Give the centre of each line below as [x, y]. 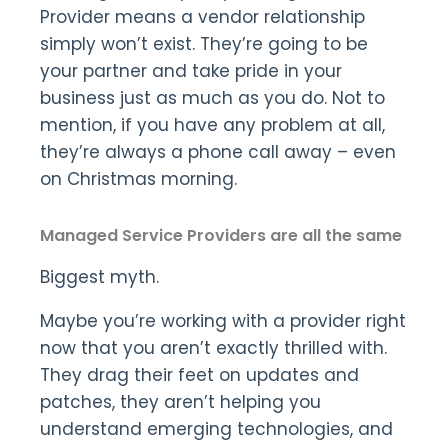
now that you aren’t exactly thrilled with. [213, 348]
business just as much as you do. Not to [212, 98]
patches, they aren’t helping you [180, 402]
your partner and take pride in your [191, 71]
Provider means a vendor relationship [202, 17]
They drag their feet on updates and [199, 375]
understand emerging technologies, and [216, 429]
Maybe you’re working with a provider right [223, 321]
